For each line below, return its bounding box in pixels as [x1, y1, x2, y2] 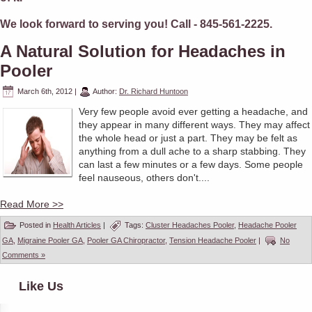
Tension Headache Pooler [169, 235, 256, 244]
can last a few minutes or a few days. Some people [79, 158, 303, 170]
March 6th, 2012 [17, 86, 72, 95]
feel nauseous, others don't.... [79, 171, 210, 183]
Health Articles [53, 220, 101, 229]
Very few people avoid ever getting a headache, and [79, 105, 308, 117]
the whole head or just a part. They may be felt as [79, 132, 297, 143]
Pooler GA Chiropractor [87, 235, 165, 244]
